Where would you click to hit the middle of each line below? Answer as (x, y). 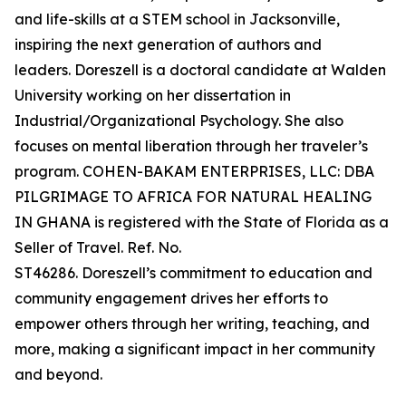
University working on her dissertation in (153, 95)
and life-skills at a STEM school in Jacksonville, (177, 19)
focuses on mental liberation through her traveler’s (191, 146)
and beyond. (62, 374)
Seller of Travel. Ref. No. (98, 247)
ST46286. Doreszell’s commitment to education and (193, 273)
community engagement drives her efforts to (171, 298)
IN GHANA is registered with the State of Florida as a (202, 222)
